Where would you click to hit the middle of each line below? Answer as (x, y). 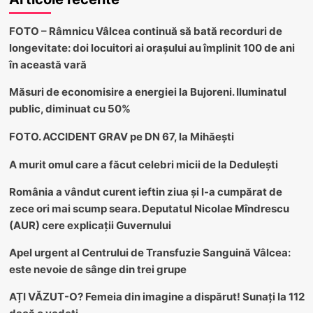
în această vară (48, 64)
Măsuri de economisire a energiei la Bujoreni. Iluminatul (147, 92)
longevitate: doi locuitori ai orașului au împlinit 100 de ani (152, 48)
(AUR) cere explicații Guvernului (90, 225)
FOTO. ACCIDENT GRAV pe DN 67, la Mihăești (121, 136)
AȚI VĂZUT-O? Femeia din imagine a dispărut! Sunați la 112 (156, 296)
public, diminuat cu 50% (70, 108)
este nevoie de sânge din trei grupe (97, 269)
